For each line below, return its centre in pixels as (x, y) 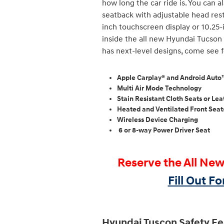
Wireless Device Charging (157, 120)
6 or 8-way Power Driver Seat (163, 130)
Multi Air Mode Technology (159, 88)
